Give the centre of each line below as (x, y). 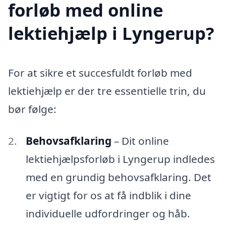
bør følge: (32, 109)
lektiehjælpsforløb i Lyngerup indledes (120, 159)
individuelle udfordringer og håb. (108, 214)
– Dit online (140, 141)
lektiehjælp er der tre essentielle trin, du (107, 91)
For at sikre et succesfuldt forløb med (100, 72)
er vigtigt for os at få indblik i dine (108, 195)
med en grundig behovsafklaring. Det (118, 177)
